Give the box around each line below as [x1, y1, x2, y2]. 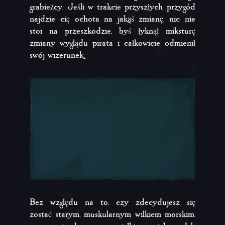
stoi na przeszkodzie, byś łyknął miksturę [30, 25, 195, 37]
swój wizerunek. [30, 49, 85, 61]
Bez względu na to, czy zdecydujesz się [30, 196, 195, 209]
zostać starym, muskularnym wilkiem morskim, [30, 208, 195, 221]
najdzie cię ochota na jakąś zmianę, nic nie [30, 13, 195, 25]
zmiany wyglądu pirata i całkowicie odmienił [30, 37, 195, 49]
